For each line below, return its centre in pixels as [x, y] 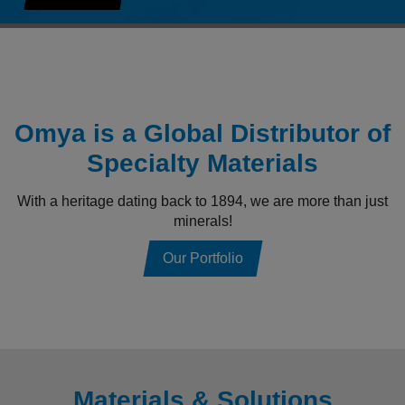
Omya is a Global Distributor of [202, 133]
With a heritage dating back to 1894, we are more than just [202, 201]
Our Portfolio [202, 258]
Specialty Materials [202, 163]
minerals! [202, 221]
